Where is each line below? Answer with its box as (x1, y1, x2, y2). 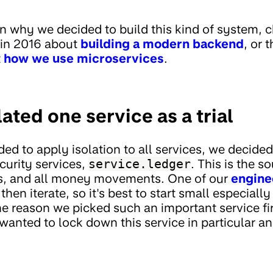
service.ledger (88, 156, 191, 171)
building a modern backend (80, 36, 244, 51)
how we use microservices (4, 51, 164, 66)
